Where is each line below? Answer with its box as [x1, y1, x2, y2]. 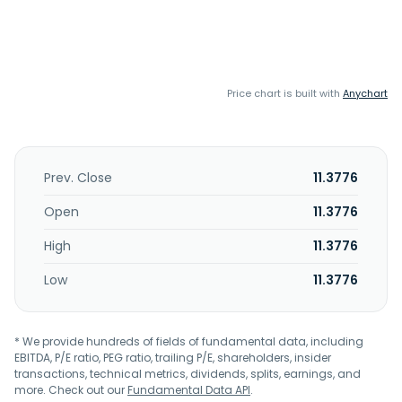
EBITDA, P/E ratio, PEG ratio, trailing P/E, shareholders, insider [14, 350, 331, 365]
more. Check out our [14, 382, 127, 398]
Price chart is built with [227, 86, 343, 100]
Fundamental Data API [127, 382, 250, 398]
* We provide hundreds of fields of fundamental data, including [14, 334, 363, 349]
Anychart [343, 86, 388, 100]
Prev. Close [44, 169, 112, 187]
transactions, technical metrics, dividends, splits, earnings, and [14, 366, 361, 381]
